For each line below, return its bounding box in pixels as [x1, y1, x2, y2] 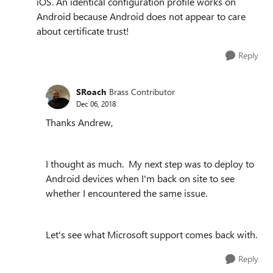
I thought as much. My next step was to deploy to [46, 157, 254, 170]
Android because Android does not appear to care [37, 10, 246, 23]
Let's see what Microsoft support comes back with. [46, 228, 257, 241]
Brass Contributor [109, 85, 175, 97]
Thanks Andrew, [46, 116, 113, 129]
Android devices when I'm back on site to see [46, 172, 235, 185]
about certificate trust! [37, 24, 129, 37]
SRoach [76, 85, 106, 97]
